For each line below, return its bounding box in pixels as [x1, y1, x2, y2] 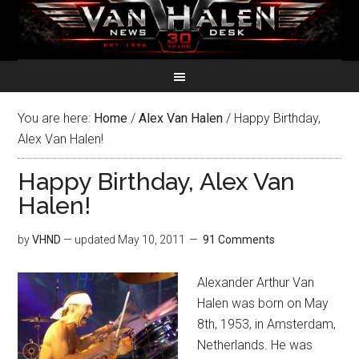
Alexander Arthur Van [197, 275, 315, 290]
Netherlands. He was [197, 337, 313, 353]
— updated [61, 233, 119, 246]
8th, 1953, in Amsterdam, [197, 317, 337, 332]
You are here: [18, 111, 95, 126]
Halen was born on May [197, 296, 329, 311]
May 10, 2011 [118, 233, 186, 246]
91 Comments [203, 233, 276, 246]
